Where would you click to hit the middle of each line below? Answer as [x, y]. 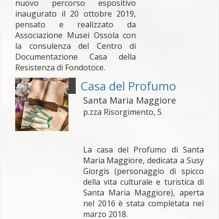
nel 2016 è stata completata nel [143, 203]
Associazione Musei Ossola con [76, 35]
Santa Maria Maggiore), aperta [143, 193]
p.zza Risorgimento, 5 [122, 112]
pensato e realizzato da [76, 24]
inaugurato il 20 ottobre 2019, [76, 14]
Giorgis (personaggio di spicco [143, 171]
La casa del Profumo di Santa [143, 150]
